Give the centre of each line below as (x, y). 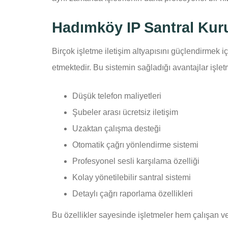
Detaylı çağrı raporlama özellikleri (133, 194)
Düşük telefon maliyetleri (117, 96)
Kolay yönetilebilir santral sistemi (132, 178)
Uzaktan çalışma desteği (117, 129)
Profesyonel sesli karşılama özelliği (136, 161)
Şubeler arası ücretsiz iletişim (125, 112)
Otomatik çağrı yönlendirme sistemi (135, 145)
